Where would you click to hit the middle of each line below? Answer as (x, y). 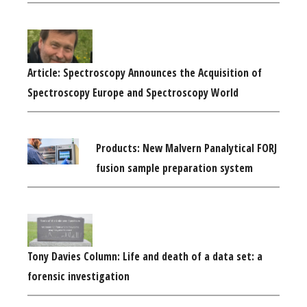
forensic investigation (78, 277)
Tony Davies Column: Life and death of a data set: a (145, 257)
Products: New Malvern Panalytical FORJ (186, 148)
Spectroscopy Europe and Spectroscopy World (133, 92)
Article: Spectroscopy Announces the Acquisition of (145, 72)
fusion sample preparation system (174, 168)
